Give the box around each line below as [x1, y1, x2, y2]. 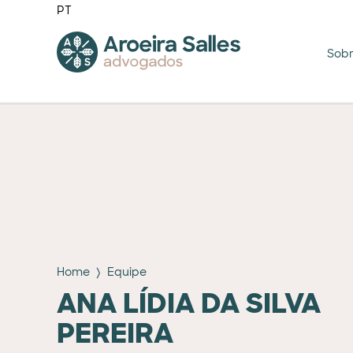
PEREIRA [57, 315, 173, 351]
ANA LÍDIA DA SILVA [57, 285, 321, 321]
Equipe [106, 265, 147, 279]
